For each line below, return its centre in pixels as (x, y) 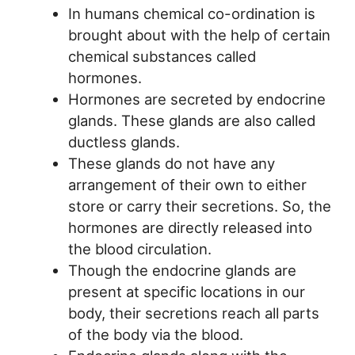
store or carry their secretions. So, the (199, 206)
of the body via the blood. (155, 335)
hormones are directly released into (190, 228)
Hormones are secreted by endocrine (197, 99)
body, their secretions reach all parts (193, 313)
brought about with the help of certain (199, 35)
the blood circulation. (139, 249)
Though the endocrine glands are (182, 271)
